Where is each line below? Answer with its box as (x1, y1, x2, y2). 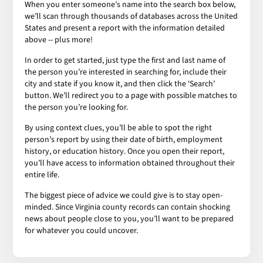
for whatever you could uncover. (25, 224, 139, 237)
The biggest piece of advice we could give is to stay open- (25, 189, 223, 201)
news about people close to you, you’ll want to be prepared (25, 213, 234, 225)
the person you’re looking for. (25, 101, 130, 113)
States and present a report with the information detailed (25, 22, 225, 34)
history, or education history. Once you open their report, (25, 145, 225, 157)
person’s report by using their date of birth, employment (25, 133, 223, 146)
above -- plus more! (25, 33, 93, 46)
